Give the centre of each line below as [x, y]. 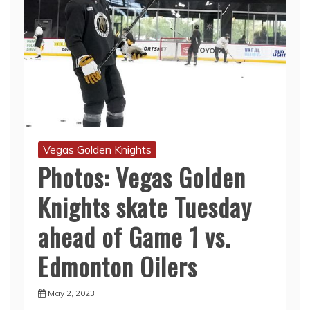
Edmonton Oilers [118, 266]
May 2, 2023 [71, 293]
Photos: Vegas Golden [142, 177]
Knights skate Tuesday [145, 207]
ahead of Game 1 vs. [134, 237]
